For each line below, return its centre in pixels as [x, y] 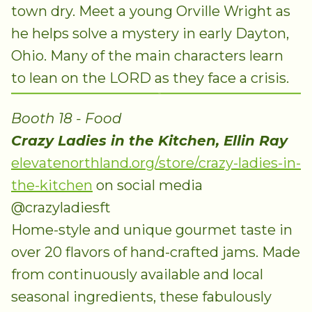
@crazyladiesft [61, 208]
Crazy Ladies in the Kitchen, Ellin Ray [149, 141]
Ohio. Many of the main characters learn [147, 55]
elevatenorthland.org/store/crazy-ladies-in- [156, 163]
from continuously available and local [137, 275]
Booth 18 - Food [67, 119]
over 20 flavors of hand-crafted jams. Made [156, 252]
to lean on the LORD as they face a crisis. [150, 78]
